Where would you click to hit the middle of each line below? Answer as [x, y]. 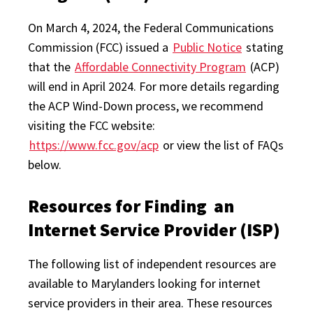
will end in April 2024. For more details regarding [154, 86]
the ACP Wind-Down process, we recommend [146, 106]
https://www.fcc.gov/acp [94, 145]
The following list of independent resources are [152, 264]
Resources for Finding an [131, 206]
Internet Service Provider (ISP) [154, 230]
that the [51, 67]
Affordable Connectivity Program [160, 67]
